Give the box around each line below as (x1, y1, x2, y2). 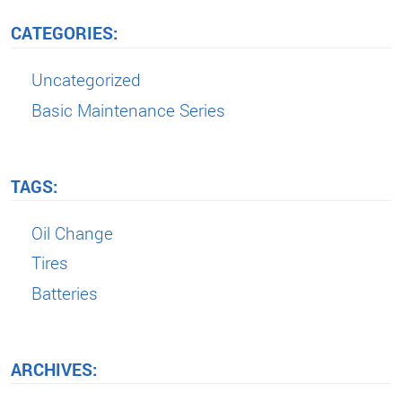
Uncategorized (31, 68, 142, 92)
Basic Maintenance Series (31, 98, 226, 121)
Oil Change (31, 221, 114, 244)
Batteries (31, 281, 99, 304)
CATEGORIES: (11, 21, 118, 44)
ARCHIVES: (11, 357, 97, 380)
